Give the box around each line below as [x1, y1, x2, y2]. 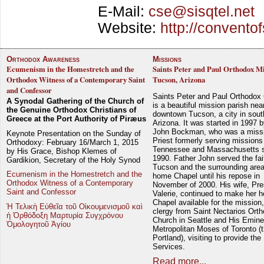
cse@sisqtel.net [148, 4, 255, 19]
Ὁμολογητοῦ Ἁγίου [6, 219, 71, 229]
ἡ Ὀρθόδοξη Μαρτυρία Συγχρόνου [6, 210, 123, 220]
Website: [98, 20, 160, 36]
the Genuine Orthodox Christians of [6, 105, 136, 114]
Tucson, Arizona [153, 74, 206, 85]
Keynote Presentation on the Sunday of [6, 128, 141, 138]
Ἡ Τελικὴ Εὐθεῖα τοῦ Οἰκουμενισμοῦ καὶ [6, 202, 143, 211]
